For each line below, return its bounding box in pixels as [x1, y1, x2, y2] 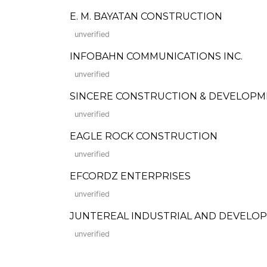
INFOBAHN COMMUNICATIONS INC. [70, 51, 243, 62]
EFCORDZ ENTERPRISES [70, 170, 191, 182]
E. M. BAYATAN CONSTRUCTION [70, 11, 222, 22]
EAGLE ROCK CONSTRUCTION [70, 131, 218, 142]
